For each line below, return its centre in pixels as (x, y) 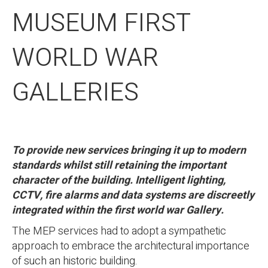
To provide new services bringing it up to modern (129, 150)
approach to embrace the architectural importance (131, 246)
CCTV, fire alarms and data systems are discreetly (133, 195)
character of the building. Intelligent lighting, (119, 180)
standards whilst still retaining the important (119, 165)
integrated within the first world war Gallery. (118, 210)
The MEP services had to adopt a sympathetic (119, 231)
